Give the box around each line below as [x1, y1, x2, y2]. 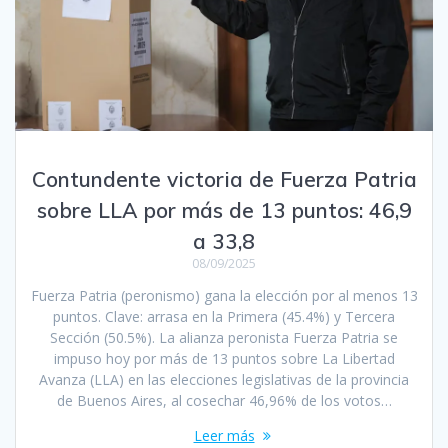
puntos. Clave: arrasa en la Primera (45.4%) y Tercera [53, 306, 395, 326]
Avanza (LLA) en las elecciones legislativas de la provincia [39, 369, 409, 389]
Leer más [193, 425, 255, 445]
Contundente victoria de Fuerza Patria [31, 165, 417, 192]
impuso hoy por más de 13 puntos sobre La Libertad [53, 348, 395, 368]
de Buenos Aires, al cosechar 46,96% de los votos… [56, 390, 392, 410]
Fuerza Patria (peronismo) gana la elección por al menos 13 [30, 285, 418, 305]
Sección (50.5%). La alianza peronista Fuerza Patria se [50, 327, 398, 347]
